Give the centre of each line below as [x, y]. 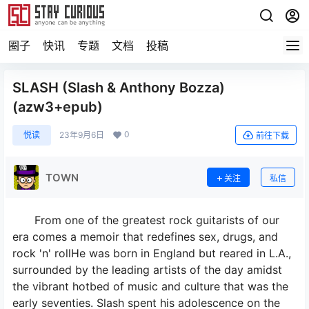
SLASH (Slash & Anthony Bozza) [119, 88]
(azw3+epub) [58, 107]
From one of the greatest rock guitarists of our [157, 220]
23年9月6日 [82, 135]
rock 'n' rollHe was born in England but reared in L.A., [152, 253]
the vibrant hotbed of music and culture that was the [150, 286]
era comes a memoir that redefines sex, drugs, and [145, 237]
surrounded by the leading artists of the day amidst [147, 270]
